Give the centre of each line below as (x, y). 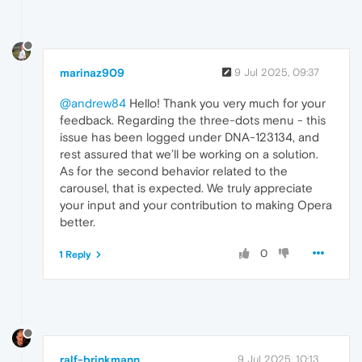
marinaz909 (92, 72)
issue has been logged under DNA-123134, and (189, 137)
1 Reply (75, 254)
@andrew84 (93, 103)
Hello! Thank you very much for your (226, 103)
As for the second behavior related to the (174, 170)
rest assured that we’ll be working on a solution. (189, 154)
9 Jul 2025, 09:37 (277, 72)
